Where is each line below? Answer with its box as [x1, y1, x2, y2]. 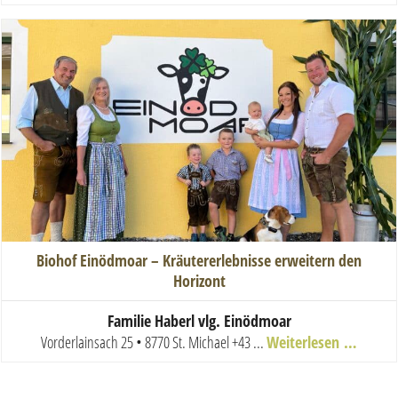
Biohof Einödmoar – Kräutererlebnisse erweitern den [36, 249, 362, 271]
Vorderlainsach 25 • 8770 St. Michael [41, 330, 229, 353]
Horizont [172, 269, 226, 291]
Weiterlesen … [267, 330, 357, 353]
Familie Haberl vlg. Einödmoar [107, 309, 291, 331]
